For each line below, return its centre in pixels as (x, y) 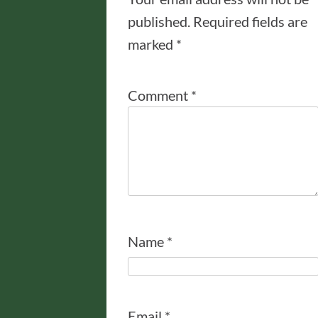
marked (152, 44)
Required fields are (250, 22)
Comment (159, 95)
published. (159, 22)
